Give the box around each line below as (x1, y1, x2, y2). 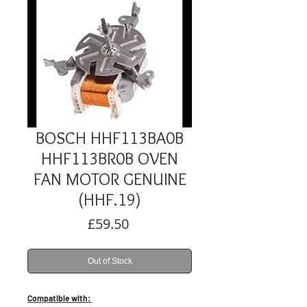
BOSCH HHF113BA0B (36, 127, 184, 148)
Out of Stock (87, 256, 132, 266)
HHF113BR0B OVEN (41, 148, 178, 169)
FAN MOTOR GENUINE (33, 169, 186, 189)
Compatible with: (27, 293, 92, 303)
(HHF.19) (78, 189, 141, 210)
